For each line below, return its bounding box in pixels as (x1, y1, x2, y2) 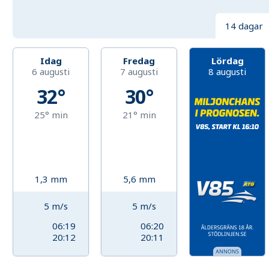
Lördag (211, 55, 244, 67)
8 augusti (208, 65, 247, 78)
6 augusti (32, 65, 70, 78)
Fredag (123, 55, 156, 67)
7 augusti (120, 65, 159, 78)
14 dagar (225, 20, 263, 32)
